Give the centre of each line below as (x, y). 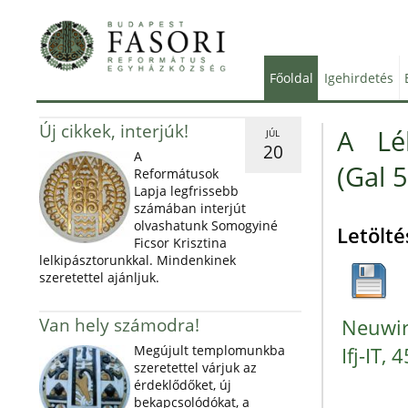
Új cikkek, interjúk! (113, 131)
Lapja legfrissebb (186, 191)
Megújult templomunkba (209, 350)
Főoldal (291, 78)
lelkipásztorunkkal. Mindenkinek (137, 260)
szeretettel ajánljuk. (99, 277)
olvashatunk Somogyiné (205, 225)
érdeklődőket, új (182, 385)
